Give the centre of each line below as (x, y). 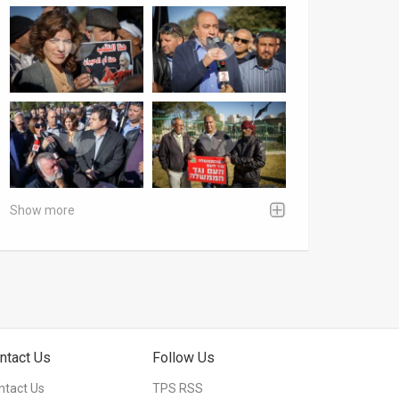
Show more (42, 210)
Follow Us (183, 357)
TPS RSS (178, 388)
